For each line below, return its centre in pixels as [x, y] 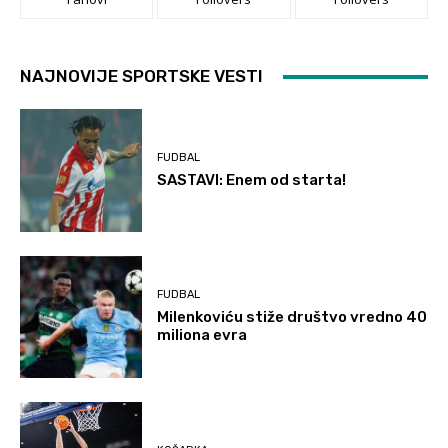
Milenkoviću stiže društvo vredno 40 [292, 317]
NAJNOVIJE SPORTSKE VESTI [141, 76]
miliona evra [202, 335]
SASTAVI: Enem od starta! [252, 179]
